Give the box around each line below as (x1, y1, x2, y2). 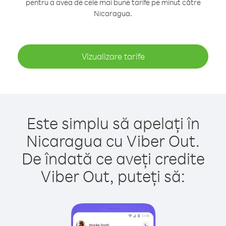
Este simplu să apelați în (26, 112, 200, 133)
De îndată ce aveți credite (21, 148, 205, 168)
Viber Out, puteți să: (41, 165, 185, 186)
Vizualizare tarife (81, 51, 145, 62)
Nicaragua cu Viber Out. (26, 130, 200, 151)
